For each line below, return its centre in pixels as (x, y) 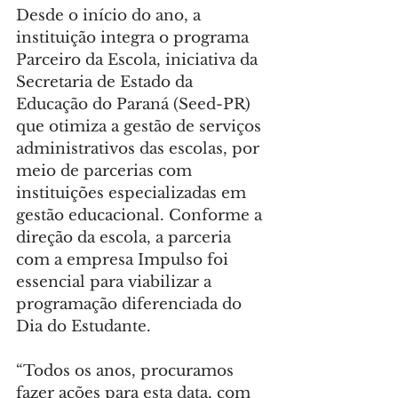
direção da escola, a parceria (126, 238)
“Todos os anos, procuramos (127, 371)
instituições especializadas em (133, 194)
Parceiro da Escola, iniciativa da (139, 60)
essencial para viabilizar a (116, 283)
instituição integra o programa (135, 38)
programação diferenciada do (131, 305)
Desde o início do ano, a (111, 16)
